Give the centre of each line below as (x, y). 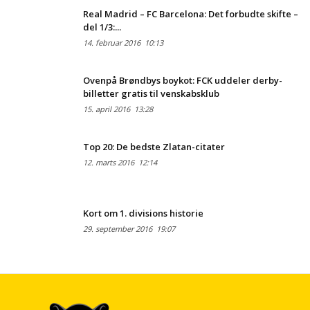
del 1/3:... (102, 27)
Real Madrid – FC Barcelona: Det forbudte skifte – (191, 13)
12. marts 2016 (109, 162)
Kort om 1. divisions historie (143, 213)
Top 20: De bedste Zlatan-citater (154, 146)
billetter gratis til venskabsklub (151, 93)
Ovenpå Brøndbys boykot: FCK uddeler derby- (183, 80)
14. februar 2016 (112, 42)
